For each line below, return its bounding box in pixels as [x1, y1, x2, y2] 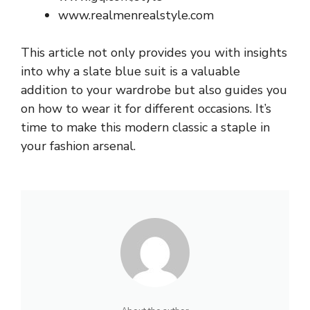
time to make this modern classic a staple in [21, 119, 270, 136]
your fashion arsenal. [21, 138, 136, 155]
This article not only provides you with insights [21, 44, 287, 62]
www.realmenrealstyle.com [58, 7, 214, 24]
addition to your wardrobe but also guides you [21, 82, 287, 99]
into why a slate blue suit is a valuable [21, 63, 240, 80]
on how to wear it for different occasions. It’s [21, 100, 271, 118]
